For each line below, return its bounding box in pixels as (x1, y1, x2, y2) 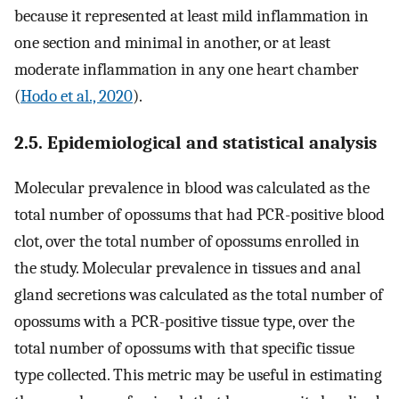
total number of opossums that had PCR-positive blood (14, 204, 385, 224)
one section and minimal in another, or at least (14, 33, 330, 53)
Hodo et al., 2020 (20, 86, 133, 107)
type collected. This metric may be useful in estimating (14, 364, 382, 385)
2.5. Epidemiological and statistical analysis (14, 131, 377, 153)
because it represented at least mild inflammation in (14, 6, 369, 27)
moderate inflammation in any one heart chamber (14, 60, 359, 80)
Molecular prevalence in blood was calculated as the (14, 177, 370, 198)
